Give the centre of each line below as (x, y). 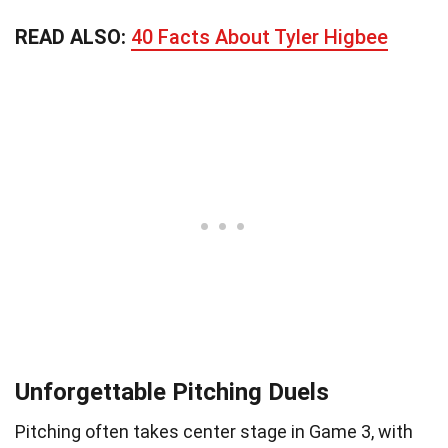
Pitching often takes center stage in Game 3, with (214, 431)
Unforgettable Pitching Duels (172, 391)
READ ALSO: (73, 36)
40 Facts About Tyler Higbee (259, 36)
